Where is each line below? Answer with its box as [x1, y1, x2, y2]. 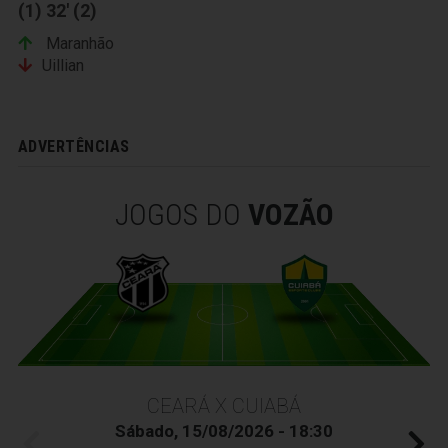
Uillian [42, 56, 84, 76]
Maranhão [42, 34, 114, 54]
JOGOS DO [114, 197, 248, 233]
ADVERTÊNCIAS [18, 137, 130, 157]
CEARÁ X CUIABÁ [147, 393, 301, 418]
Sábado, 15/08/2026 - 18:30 [115, 420, 333, 441]
